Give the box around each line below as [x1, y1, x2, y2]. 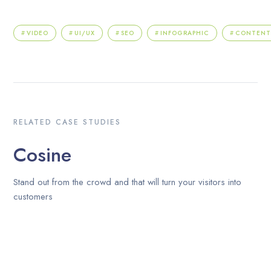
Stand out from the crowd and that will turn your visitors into [13, 175, 242, 189]
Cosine [13, 141, 72, 169]
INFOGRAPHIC [160, 28, 210, 38]
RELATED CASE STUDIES [13, 117, 122, 128]
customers [13, 190, 53, 203]
